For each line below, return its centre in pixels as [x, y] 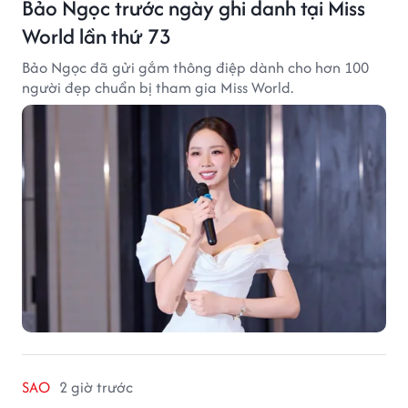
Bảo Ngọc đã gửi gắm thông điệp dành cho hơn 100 [195, 68]
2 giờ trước [96, 388]
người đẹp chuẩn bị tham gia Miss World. [158, 88]
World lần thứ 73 [97, 36]
